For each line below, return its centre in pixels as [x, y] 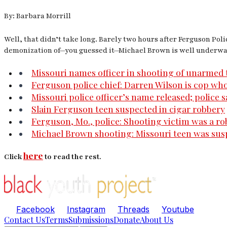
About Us [157, 220]
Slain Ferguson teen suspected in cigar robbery [128, 109]
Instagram [86, 210]
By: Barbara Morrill [37, 16]
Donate [127, 220]
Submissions [91, 220]
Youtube [178, 210]
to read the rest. [72, 157]
